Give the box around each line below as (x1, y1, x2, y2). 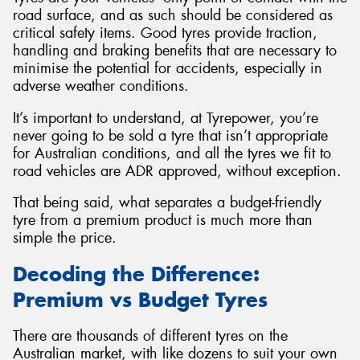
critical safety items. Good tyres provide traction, (13, 23, 317, 43)
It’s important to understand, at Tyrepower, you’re (13, 108, 318, 128)
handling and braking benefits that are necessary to (13, 41, 337, 61)
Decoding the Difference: (13, 261, 260, 288)
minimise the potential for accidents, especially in (13, 59, 322, 79)
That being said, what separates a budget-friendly (13, 193, 321, 213)
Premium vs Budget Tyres (13, 287, 268, 313)
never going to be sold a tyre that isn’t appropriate (13, 125, 328, 145)
